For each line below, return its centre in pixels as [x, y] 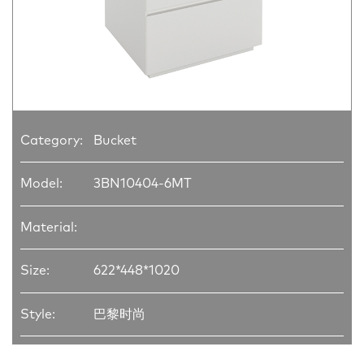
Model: [41, 184]
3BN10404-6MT [143, 184]
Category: [52, 141]
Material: [49, 227]
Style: [38, 314]
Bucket [115, 141]
